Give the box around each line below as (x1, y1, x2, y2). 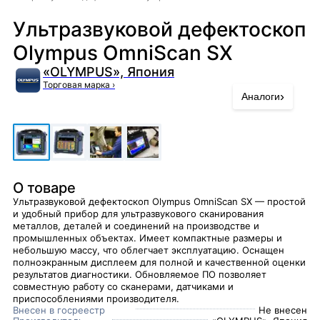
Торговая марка (43, 79, 112, 90)
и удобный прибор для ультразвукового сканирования (13, 208, 264, 219)
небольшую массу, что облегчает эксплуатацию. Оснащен (13, 244, 284, 256)
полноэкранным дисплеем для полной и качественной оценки (13, 256, 306, 268)
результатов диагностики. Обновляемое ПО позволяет (13, 269, 266, 280)
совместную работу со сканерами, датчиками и (13, 281, 234, 292)
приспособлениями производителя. (13, 293, 179, 304)
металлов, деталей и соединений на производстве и (13, 220, 259, 231)
